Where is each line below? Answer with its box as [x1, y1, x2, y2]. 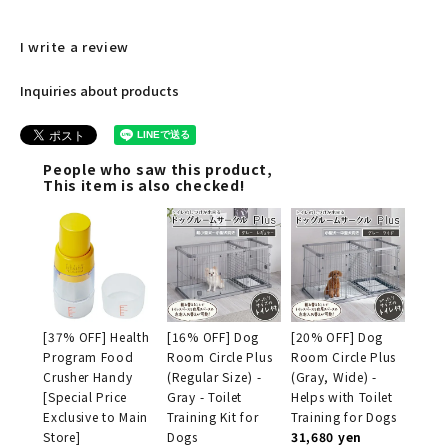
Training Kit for [167, 408, 259, 426]
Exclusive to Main [43, 408, 149, 426]
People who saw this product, [43, 159, 273, 180]
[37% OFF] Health [43, 328, 150, 346]
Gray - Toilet [167, 388, 243, 406]
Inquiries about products [20, 81, 179, 101]
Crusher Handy [43, 368, 133, 386]
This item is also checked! [43, 175, 245, 196]
